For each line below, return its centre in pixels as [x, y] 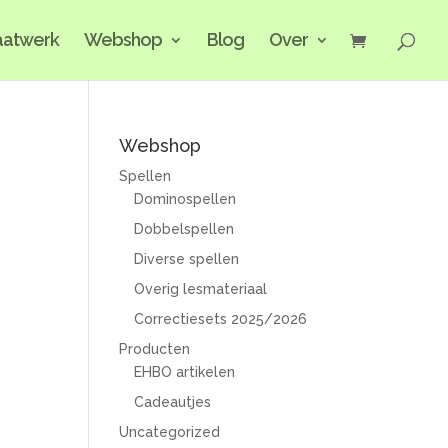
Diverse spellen [187, 259]
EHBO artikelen [185, 372]
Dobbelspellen [184, 229]
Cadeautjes [173, 402]
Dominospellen [185, 199]
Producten [155, 349]
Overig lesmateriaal [201, 289]
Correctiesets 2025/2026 [221, 319]
